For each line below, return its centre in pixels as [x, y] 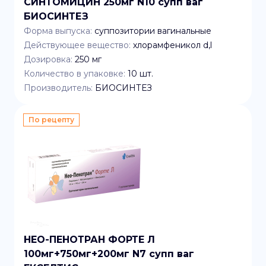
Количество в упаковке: [75, 74]
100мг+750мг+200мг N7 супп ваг [109, 254]
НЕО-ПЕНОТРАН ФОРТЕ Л [89, 240]
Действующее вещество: [77, 45]
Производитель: [58, 88]
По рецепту [51, 120]
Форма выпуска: [58, 31]
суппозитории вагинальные [153, 31]
